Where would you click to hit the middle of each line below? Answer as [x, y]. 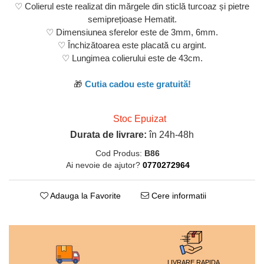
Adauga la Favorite [85, 196]
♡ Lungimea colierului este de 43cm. [132, 58]
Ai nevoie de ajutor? [103, 165]
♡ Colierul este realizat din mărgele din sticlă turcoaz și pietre [132, 6]
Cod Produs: [119, 153]
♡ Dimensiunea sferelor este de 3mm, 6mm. [132, 32]
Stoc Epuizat [138, 119]
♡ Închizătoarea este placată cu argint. [132, 45]
